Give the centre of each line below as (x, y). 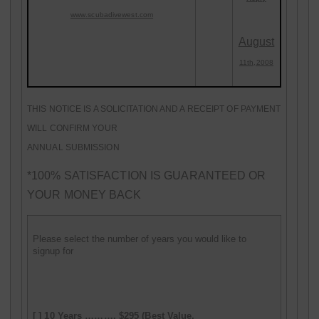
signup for (53, 251)
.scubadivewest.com (120, 15)
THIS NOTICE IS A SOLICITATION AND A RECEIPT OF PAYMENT (154, 109)
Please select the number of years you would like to (140, 239)
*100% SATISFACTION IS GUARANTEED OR (147, 176)
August (256, 42)
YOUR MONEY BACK (84, 195)
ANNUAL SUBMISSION (73, 147)
